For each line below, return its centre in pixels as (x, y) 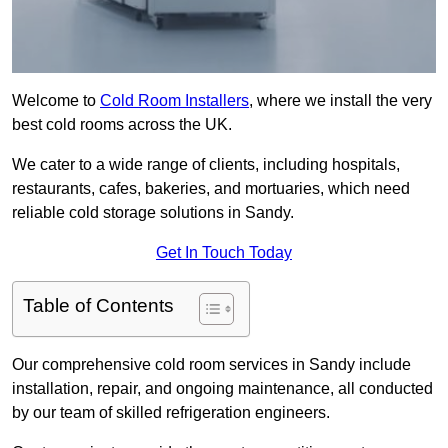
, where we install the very (340, 101)
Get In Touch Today (224, 253)
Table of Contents (98, 306)
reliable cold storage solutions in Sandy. (153, 213)
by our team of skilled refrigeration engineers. (171, 413)
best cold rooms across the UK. (122, 125)
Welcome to (56, 101)
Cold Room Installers (174, 101)
